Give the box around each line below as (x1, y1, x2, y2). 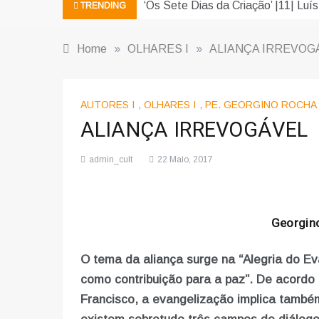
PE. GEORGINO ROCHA (204, 99, 317, 111)
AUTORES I (80, 99, 135, 111)
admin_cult (88, 155, 132, 165)
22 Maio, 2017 (157, 155, 213, 165)
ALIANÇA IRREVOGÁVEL (80, 115, 308, 146)
